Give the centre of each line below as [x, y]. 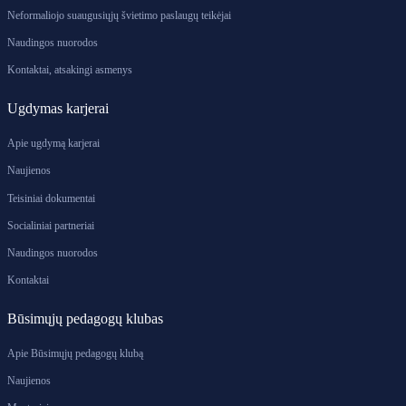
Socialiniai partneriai [50, 225]
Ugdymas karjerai [58, 108]
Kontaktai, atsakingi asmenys [69, 70]
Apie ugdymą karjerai [53, 144]
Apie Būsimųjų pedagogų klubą [75, 354]
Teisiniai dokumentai [51, 198]
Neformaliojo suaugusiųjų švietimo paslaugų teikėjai [119, 15]
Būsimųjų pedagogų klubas [85, 318]
